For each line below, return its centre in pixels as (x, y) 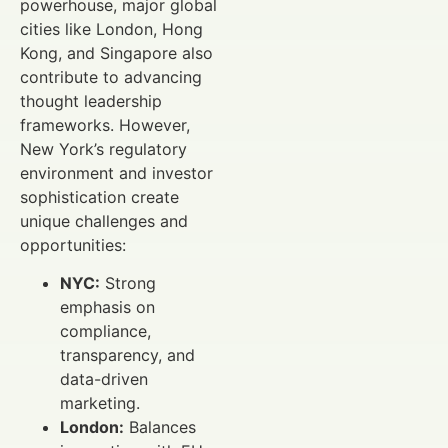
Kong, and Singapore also (116, 52)
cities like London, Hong (111, 28)
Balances (160, 427)
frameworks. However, (105, 124)
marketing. (100, 403)
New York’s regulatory (103, 148)
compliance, (105, 331)
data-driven (104, 379)
